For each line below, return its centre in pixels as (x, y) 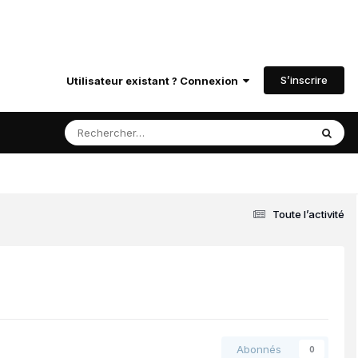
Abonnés (259, 350)
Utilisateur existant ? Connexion (155, 80)
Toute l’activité (308, 214)
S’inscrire (304, 80)
